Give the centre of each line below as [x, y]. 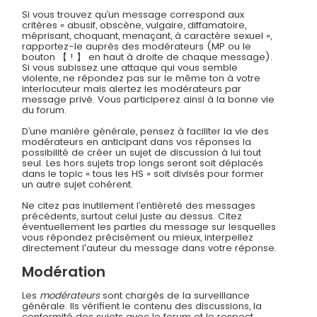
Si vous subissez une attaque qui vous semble [130, 68]
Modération [64, 272]
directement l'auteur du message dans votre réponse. [150, 248]
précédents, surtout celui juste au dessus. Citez [132, 217]
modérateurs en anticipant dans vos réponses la [137, 142]
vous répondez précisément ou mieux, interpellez [138, 238]
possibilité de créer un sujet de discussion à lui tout [142, 153]
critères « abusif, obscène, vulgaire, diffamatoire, [134, 25]
